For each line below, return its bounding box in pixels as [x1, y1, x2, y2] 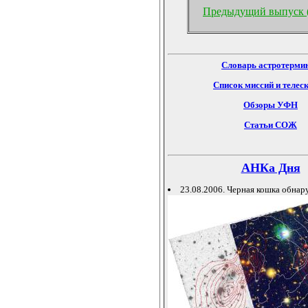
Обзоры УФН [243, 99, 298, 110]
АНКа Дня [241, 160, 300, 175]
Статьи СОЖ [244, 119, 297, 130]
